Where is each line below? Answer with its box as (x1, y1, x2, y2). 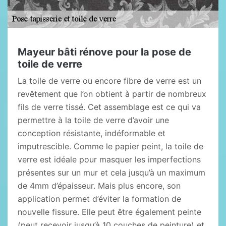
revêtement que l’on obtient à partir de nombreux (18, 89, 206, 99)
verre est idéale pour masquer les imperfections (18, 154, 201, 164)
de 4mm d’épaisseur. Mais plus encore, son (18, 181, 181, 191)
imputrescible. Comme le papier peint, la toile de (18, 141, 203, 151)
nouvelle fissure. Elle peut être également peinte (18, 207, 201, 217)
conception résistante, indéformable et (18, 128, 165, 138)
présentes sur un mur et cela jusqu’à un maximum (18, 167, 205, 178)
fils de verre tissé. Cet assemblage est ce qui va (18, 102, 201, 112)
